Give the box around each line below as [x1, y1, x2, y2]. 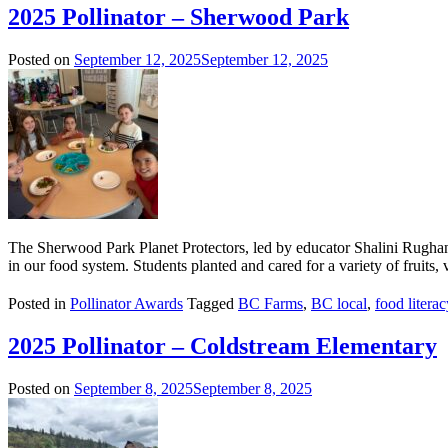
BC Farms [238, 295, 303, 313]
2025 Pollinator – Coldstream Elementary [8, 333, 437, 360]
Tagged [183, 295, 238, 313]
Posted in [8, 295, 70, 313]
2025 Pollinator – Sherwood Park [8, 4, 349, 31]
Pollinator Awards [70, 295, 183, 313]
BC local [311, 295, 367, 313]
